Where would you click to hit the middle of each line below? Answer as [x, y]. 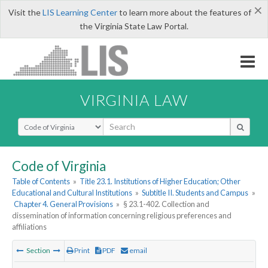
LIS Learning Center [80, 12]
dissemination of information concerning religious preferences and [122, 216]
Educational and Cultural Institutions [72, 193]
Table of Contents [41, 182]
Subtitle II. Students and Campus [195, 193]
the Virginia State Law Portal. [134, 26]
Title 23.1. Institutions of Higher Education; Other [160, 182]
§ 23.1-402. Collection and [166, 204]
